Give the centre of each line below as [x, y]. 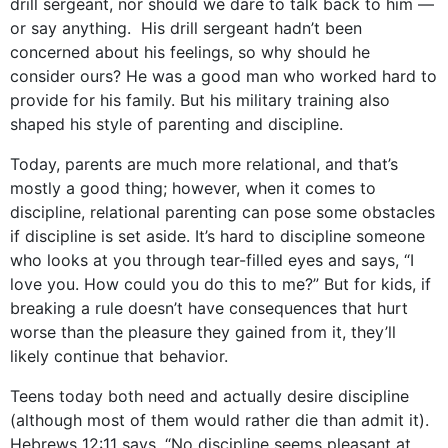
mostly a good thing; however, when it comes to [193, 188]
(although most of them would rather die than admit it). [219, 420]
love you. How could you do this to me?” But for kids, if [220, 284]
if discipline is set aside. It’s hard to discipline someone [217, 236]
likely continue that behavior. [119, 356]
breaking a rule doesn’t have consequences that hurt [209, 308]
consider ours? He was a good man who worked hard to [223, 76]
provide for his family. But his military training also [200, 100]
